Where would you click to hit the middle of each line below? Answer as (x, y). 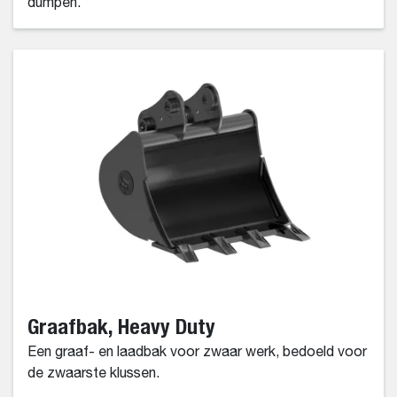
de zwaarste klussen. (93, 374)
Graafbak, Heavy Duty (121, 327)
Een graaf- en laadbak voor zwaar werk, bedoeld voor (197, 353)
